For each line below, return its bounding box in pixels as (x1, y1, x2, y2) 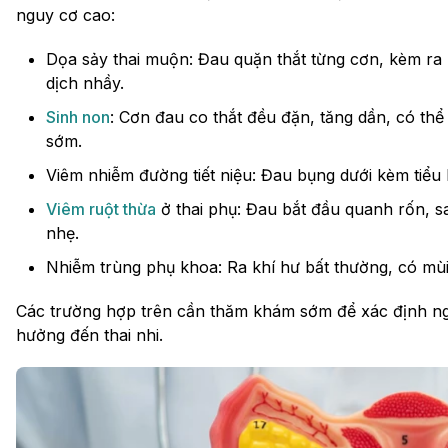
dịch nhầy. (46, 72, 124, 93)
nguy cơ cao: (16, 4, 115, 25)
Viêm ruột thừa (46, 198, 156, 219)
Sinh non (46, 106, 110, 127)
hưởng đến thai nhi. (16, 324, 163, 345)
